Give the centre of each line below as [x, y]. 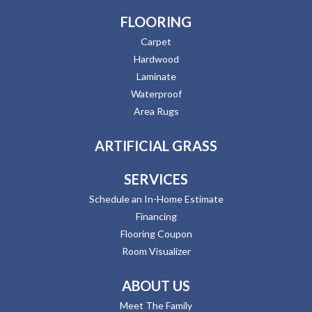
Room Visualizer [156, 251]
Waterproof [156, 93]
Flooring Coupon [156, 233]
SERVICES [156, 179]
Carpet [156, 41]
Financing [156, 216]
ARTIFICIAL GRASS [156, 145]
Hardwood [156, 58]
